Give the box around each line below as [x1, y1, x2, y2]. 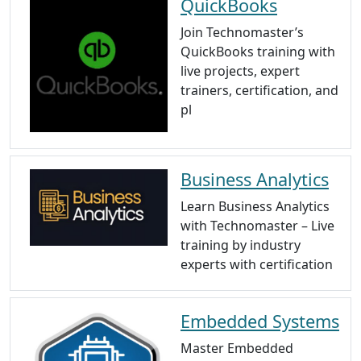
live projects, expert [180, 62, 300, 81]
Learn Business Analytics [180, 197, 330, 216]
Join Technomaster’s [180, 23, 304, 42]
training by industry [180, 236, 301, 255]
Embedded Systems [180, 309, 339, 334]
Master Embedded [180, 339, 293, 358]
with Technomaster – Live [180, 217, 334, 235]
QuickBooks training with [180, 43, 335, 61]
